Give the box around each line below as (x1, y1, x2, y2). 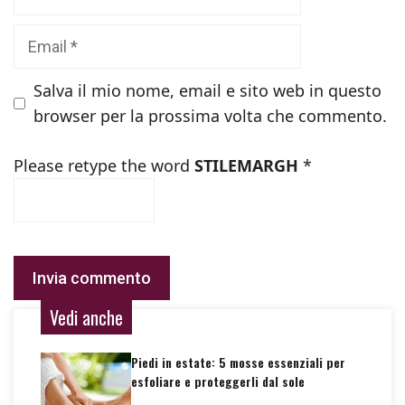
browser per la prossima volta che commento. (33, 105, 387, 127)
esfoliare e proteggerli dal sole (131, 372, 305, 391)
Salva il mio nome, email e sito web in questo (33, 80, 381, 101)
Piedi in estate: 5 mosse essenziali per (131, 353, 345, 372)
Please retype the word (14, 155, 194, 176)
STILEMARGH (194, 155, 298, 176)
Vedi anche (50, 304, 123, 331)
